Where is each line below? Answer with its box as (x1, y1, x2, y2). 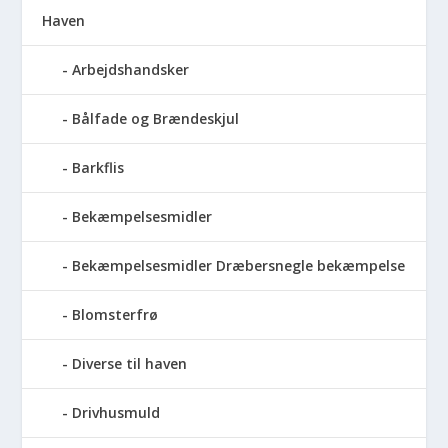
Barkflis (72, 157, 125, 177)
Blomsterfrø (72, 304, 159, 324)
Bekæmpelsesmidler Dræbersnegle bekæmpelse (72, 255, 406, 275)
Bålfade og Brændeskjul (72, 108, 240, 128)
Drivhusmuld (72, 402, 161, 422)
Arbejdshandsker (72, 59, 190, 79)
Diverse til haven (72, 353, 188, 373)
